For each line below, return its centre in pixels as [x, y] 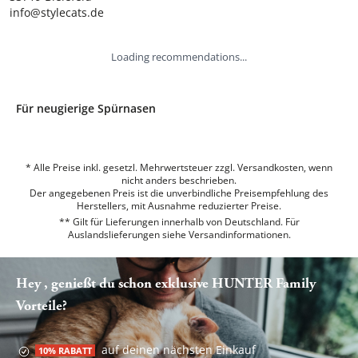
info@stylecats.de [57, 12]
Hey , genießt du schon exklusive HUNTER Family [166, 284]
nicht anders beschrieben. [179, 180]
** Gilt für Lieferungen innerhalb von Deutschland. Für [179, 221]
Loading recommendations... [179, 56]
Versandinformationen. [239, 234]
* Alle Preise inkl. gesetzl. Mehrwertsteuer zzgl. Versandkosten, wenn [179, 167]
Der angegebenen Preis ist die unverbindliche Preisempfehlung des [179, 193]
